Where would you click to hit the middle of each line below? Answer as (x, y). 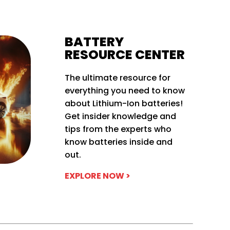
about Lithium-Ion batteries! (123, 103)
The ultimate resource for (117, 78)
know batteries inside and (118, 142)
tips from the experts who (118, 129)
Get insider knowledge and (120, 116)
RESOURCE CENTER (124, 54)
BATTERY (94, 42)
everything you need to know (124, 90)
